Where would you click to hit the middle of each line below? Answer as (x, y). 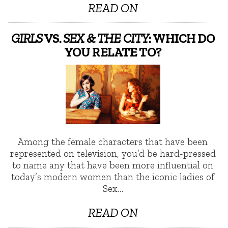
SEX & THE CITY (106, 38)
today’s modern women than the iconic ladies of (113, 177)
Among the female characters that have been (113, 142)
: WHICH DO (181, 38)
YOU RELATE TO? (113, 52)
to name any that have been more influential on (113, 165)
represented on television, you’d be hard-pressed (113, 154)
